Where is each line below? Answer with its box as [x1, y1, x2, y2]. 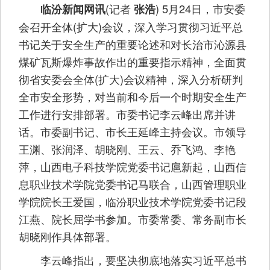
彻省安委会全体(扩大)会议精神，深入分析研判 [19, 71, 243, 87]
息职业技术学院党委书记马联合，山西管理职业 [19, 176, 246, 192]
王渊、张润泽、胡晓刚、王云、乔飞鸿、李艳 [19, 141, 236, 157]
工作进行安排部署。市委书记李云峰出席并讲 [19, 106, 236, 122]
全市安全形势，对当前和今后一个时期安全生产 [19, 89, 246, 105]
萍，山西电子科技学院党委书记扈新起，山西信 [19, 159, 246, 175]
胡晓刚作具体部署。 [19, 228, 116, 245]
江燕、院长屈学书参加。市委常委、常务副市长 [19, 211, 246, 227]
